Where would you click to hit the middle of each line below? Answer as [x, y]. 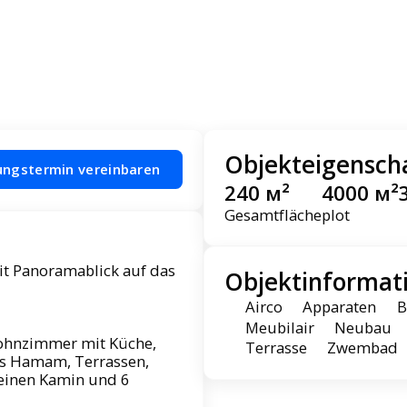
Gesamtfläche [273, 215]
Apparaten [340, 307]
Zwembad [363, 348]
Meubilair [279, 327]
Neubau [363, 327]
